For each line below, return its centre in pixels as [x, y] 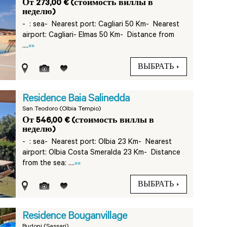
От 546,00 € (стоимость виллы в [88, 121]
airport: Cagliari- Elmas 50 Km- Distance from [99, 36]
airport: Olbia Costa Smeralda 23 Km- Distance [102, 153]
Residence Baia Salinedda [76, 99]
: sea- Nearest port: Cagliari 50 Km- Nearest [105, 25]
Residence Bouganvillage [75, 217]
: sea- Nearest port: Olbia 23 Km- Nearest [101, 143]
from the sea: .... [49, 164]
